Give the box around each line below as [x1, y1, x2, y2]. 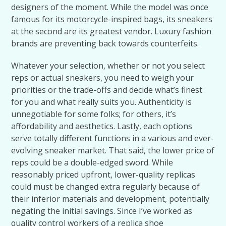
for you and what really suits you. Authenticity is [11, 96, 192, 107]
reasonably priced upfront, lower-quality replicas [11, 169, 196, 180]
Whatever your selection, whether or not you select [11, 60, 205, 71]
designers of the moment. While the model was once [11, 2, 209, 13]
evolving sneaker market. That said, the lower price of [11, 145, 215, 156]
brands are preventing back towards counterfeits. [11, 38, 199, 49]
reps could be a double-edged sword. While [11, 157, 174, 168]
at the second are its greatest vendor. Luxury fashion [11, 26, 212, 37]
